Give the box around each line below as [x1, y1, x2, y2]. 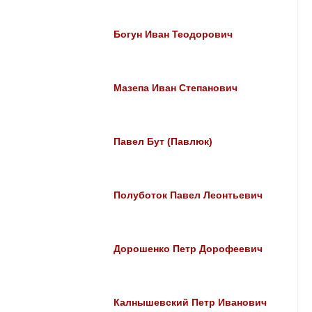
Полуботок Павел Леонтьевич [114, 190, 263, 201]
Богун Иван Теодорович [114, 29, 233, 40]
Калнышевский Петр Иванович [114, 297, 267, 308]
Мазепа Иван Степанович [114, 83, 238, 93]
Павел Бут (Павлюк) [114, 136, 213, 147]
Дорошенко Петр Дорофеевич [114, 244, 263, 254]
